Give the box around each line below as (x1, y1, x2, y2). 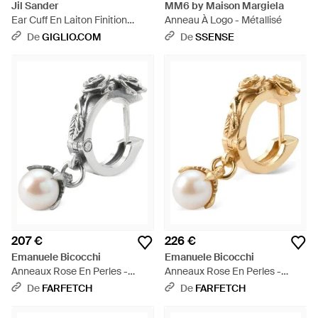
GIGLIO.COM (42, 31, 101, 43)
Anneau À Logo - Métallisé (165, 13, 282, 26)
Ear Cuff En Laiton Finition (11, 13, 127, 26)
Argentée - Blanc (11, 28, 87, 40)
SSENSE (195, 31, 234, 43)
